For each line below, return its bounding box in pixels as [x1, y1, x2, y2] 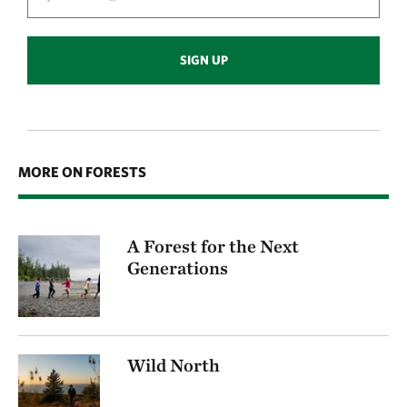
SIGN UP [179, 53, 228, 68]
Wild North [127, 353, 220, 376]
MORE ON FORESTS [18, 163, 146, 180]
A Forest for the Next [127, 234, 299, 257]
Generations [127, 256, 228, 279]
